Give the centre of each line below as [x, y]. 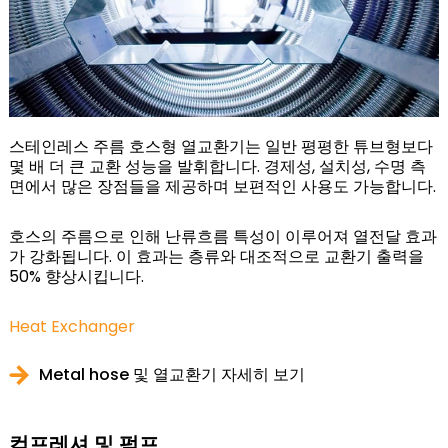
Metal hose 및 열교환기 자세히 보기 [171, 375]
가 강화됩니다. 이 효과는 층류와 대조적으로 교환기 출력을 [216, 257]
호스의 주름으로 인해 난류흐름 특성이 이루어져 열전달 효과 [222, 237]
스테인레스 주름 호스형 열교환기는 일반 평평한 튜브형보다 [220, 147]
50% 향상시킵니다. [76, 277]
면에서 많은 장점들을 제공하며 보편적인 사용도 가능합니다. [222, 187]
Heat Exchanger [71, 327]
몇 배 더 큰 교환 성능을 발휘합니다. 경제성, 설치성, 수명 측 [217, 167]
